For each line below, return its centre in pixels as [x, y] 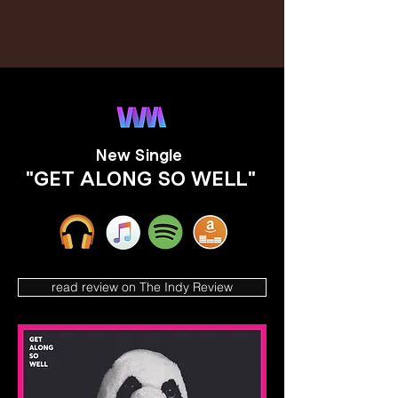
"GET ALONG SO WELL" [140, 179]
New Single [140, 155]
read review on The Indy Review [142, 287]
